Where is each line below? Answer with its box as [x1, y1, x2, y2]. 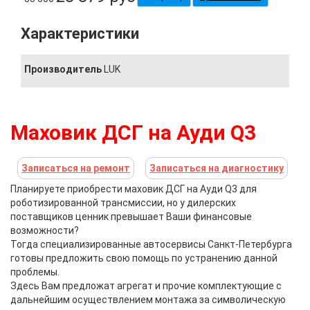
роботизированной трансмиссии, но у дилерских [10, 197, 236, 208]
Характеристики [21, 24, 139, 42]
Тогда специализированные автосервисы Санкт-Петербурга [10, 238, 292, 250]
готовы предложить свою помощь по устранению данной [10, 252, 277, 264]
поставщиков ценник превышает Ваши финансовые [10, 210, 252, 222]
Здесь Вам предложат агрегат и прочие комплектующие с [10, 280, 282, 291]
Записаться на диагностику [149, 162, 284, 174]
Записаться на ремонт [21, 162, 130, 174]
